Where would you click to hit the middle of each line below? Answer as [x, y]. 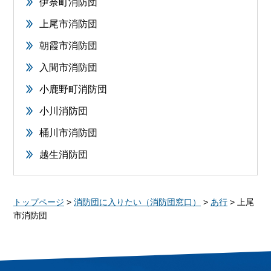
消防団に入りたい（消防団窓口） [137, 202]
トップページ [39, 202]
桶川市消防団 [68, 133]
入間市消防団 [68, 68]
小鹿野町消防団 [73, 90]
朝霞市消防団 [68, 46]
